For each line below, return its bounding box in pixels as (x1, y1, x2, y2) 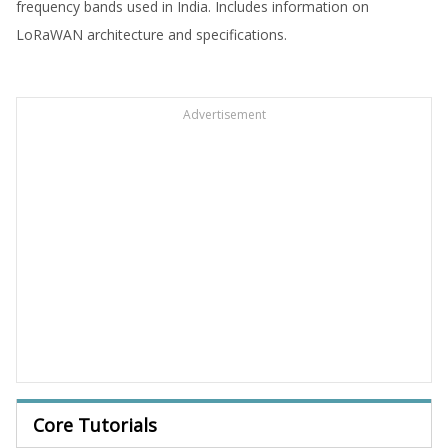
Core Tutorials (33, 413, 157, 438)
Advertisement (182, 106, 266, 124)
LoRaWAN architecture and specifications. (16, 25, 287, 45)
